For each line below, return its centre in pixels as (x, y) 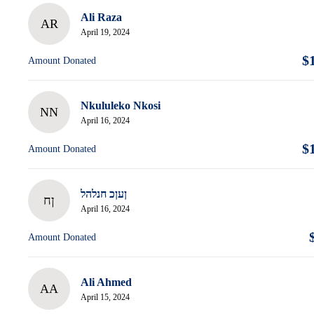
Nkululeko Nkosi (121, 106)
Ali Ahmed (106, 282)
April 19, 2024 (105, 33)
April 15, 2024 (105, 298)
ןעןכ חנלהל (104, 194)
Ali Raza (101, 18)
